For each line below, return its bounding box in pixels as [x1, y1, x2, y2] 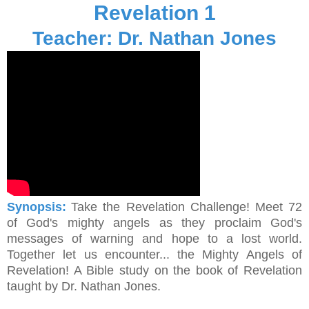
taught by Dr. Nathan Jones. [7, 279, 161, 293]
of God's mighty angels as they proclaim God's [7, 215, 302, 230]
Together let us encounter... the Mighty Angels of [7, 247, 302, 261]
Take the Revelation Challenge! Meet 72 [71, 199, 303, 214]
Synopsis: [7, 199, 66, 214]
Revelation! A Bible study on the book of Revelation [7, 263, 302, 277]
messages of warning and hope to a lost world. [7, 231, 302, 246]
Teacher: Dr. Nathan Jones [32, 27, 277, 49]
